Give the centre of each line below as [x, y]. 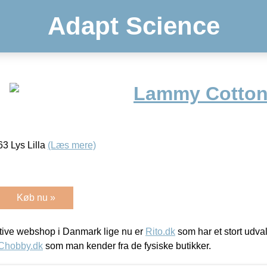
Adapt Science [133, 26]
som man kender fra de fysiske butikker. [127, 246]
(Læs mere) [72, 145]
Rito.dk [160, 231]
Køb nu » [36, 197]
